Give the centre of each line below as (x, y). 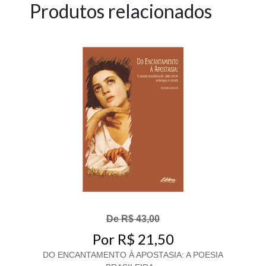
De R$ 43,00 (133, 219)
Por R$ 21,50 (133, 239)
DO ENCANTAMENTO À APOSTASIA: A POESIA (133, 254)
